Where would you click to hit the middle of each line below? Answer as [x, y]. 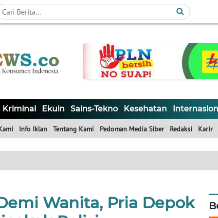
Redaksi [181, 129]
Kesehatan [145, 109]
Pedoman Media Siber [132, 129]
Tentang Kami [73, 129]
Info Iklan [33, 129]
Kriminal [19, 109]
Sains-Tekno [94, 109]
